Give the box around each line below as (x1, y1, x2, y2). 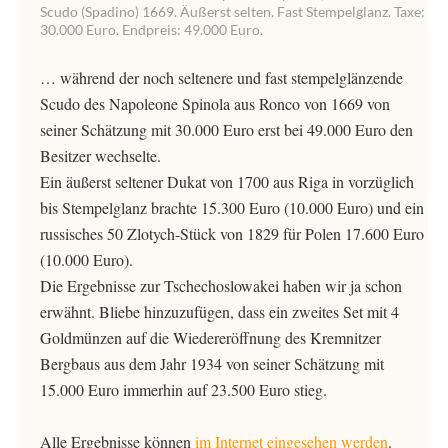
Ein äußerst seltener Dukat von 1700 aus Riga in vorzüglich (40, 171, 414, 192)
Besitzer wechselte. (40, 145, 161, 166)
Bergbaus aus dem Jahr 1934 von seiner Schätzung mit (40, 353, 384, 374)
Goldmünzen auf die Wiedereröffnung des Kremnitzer (40, 327, 381, 348)
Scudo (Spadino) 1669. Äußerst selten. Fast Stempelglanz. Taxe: (40, 3, 425, 20)
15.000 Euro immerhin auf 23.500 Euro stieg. (40, 379, 327, 400)
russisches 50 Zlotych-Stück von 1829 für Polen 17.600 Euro (40, 223, 424, 244)
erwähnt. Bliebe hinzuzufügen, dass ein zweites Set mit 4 (40, 301, 399, 322)
